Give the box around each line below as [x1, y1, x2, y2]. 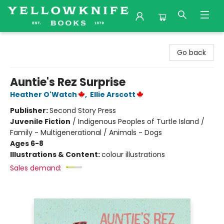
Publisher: [10, 105, 49, 115]
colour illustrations [101, 149, 165, 159]
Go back [177, 47, 206, 57]
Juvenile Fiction [10, 116, 70, 126]
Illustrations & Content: [10, 149, 101, 159]
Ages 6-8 [10, 138, 43, 148]
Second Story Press [49, 105, 116, 115]
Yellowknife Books [7, 36, 68, 46]
